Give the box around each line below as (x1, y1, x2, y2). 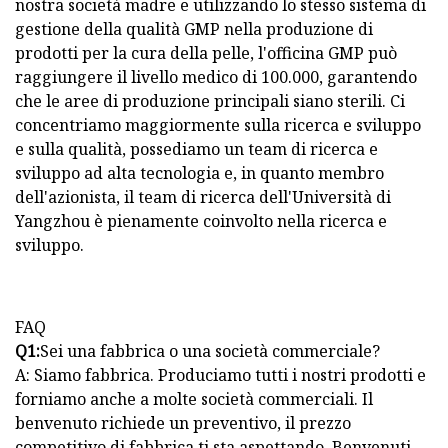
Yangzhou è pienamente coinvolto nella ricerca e (15, 210, 387, 233)
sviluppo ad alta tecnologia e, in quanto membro (15, 162, 384, 185)
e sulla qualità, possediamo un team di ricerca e (15, 138, 378, 161)
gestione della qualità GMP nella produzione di (15, 18, 373, 41)
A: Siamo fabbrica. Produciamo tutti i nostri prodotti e (15, 364, 426, 387)
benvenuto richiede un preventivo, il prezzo (15, 412, 351, 435)
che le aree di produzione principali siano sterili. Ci (15, 90, 405, 113)
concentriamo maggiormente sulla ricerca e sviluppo (15, 114, 421, 137)
